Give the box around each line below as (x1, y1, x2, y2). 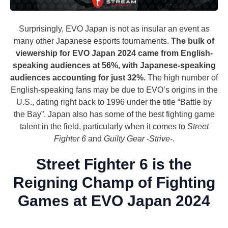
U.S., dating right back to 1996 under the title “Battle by (16, 98, 212, 107)
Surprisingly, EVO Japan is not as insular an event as (18, 24, 210, 34)
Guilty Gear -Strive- (103, 134, 173, 144)
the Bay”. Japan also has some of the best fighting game (13, 110, 215, 119)
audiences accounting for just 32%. (10, 73, 146, 82)
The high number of (146, 73, 218, 82)
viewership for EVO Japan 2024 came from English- (15, 49, 213, 58)
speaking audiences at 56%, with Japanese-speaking (12, 61, 216, 70)
